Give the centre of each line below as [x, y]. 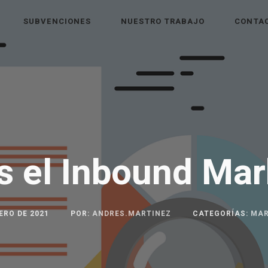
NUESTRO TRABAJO [162, 21]
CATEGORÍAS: [222, 214]
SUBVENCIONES [57, 21]
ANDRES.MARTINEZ [132, 214]
